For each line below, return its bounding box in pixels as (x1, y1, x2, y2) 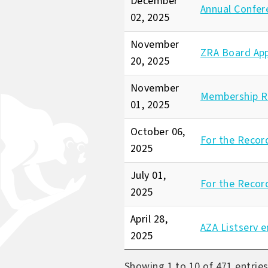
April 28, (130, 212, 168, 227)
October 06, (130, 124, 185, 139)
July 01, (130, 168, 166, 183)
